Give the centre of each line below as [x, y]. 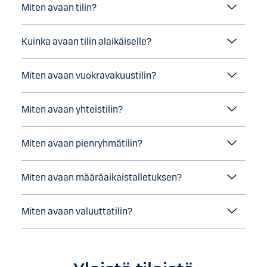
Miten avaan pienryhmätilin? [82, 143]
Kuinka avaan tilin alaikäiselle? [86, 41]
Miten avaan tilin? [59, 7]
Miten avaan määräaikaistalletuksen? [102, 177]
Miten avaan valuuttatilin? [77, 211]
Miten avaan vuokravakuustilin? [89, 75]
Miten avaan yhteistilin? [72, 109]
